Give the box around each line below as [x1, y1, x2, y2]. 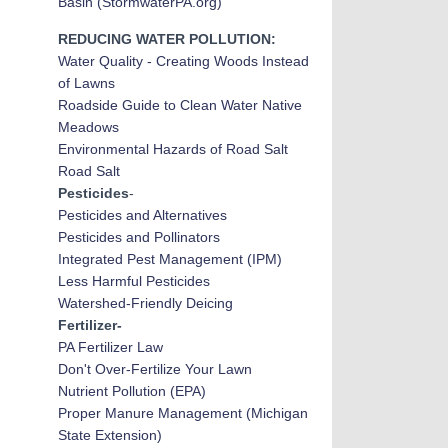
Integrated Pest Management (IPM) [57, 251, 282, 267]
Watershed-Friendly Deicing [57, 295, 233, 311]
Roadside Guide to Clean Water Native [57, 97, 302, 113]
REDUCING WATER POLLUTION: [57, 31, 276, 47]
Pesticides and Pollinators [57, 229, 220, 245]
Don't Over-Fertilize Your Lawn [57, 361, 252, 377]
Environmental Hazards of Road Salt [57, 141, 288, 157]
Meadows [57, 119, 119, 135]
